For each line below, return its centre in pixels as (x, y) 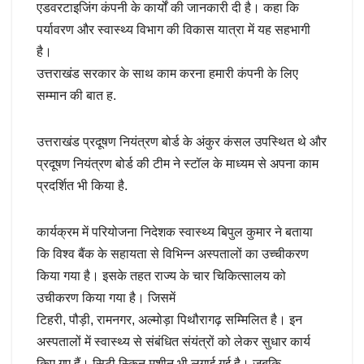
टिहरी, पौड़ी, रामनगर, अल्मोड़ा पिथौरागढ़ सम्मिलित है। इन (169, 319)
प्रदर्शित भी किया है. (82, 185)
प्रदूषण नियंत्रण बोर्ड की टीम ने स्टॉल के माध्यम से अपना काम (178, 163)
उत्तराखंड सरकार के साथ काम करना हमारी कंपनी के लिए (167, 73)
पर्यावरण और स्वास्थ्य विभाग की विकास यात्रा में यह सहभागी (173, 29)
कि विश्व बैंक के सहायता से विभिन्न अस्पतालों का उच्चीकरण (173, 253)
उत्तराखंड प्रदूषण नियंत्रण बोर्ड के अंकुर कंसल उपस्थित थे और (182, 141)
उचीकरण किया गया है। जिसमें (106, 297)
